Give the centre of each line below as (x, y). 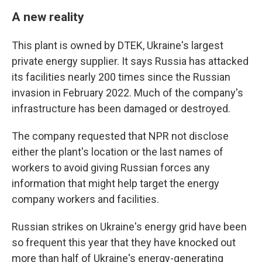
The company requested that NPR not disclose (120, 136)
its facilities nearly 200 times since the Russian (121, 77)
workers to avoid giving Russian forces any (111, 168)
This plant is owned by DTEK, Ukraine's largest (118, 45)
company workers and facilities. (85, 199)
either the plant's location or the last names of (118, 152)
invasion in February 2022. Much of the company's (127, 93)
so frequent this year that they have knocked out (124, 242)
